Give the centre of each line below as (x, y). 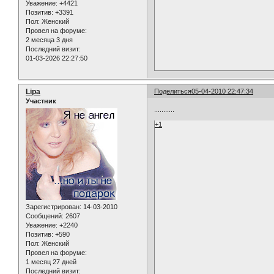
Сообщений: (45, 216)
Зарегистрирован (53, 207)
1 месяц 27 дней (51, 262)
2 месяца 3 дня (49, 40)
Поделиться (173, 91)
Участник (41, 101)
